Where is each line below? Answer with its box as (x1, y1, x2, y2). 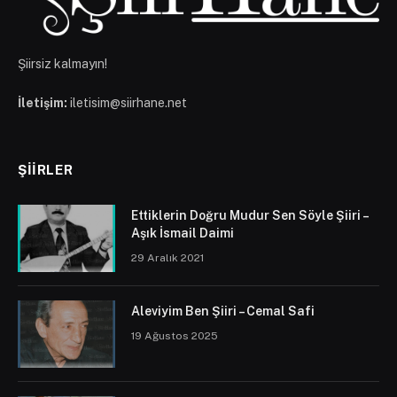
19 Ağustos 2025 (131, 330, 218, 343)
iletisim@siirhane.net (70, 96, 187, 111)
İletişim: (18, 96, 67, 111)
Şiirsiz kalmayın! (18, 57, 107, 72)
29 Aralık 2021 (131, 252, 204, 265)
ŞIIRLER (18, 162, 74, 178)
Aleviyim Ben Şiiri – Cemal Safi (131, 304, 315, 319)
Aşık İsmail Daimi (131, 226, 234, 241)
